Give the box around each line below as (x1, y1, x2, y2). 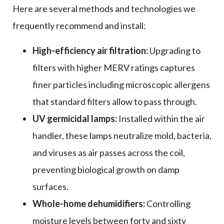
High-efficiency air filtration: (32, 44, 148, 56)
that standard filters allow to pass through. (32, 95, 197, 107)
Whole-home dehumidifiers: (32, 197, 145, 209)
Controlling (145, 197, 190, 209)
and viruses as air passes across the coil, (32, 146, 185, 158)
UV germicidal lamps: (32, 112, 117, 124)
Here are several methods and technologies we (12, 2, 195, 14)
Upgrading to (148, 44, 200, 56)
